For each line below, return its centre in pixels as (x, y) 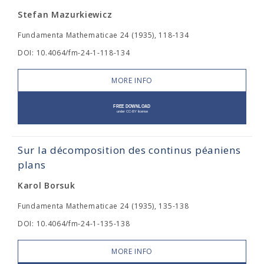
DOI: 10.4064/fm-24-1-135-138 (74, 224)
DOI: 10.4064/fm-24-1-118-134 (74, 53)
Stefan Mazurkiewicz (65, 14)
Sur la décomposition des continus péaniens (129, 150)
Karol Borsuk (47, 185)
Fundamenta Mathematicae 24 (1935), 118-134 (103, 35)
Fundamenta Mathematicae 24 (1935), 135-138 (103, 206)
